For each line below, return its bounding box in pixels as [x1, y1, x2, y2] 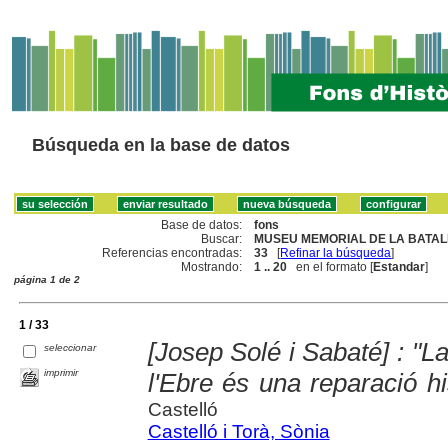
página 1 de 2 [14, 273, 80, 285]
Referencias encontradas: [102, 245, 243, 260]
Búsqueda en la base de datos [32, 135, 290, 155]
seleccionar [44, 341, 97, 353]
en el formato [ [287, 259, 374, 274]
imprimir [44, 366, 79, 378]
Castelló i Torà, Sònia [147, 420, 330, 442]
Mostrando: [181, 259, 243, 274]
